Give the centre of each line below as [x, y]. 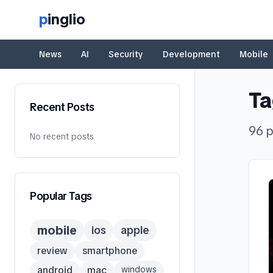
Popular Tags [61, 196]
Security [126, 54]
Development [191, 54]
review [52, 251]
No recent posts [62, 136]
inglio [66, 19]
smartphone [110, 251]
